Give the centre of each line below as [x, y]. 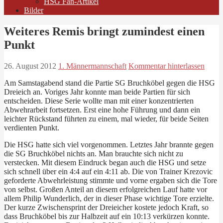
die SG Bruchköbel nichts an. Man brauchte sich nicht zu [94, 153]
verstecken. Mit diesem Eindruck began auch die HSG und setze [105, 162]
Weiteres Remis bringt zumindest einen [104, 31]
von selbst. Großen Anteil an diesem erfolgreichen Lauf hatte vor [106, 189]
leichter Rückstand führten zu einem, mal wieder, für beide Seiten [106, 118]
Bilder [34, 10]
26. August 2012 [30, 66]
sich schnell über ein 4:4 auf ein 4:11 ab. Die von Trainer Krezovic [108, 171]
